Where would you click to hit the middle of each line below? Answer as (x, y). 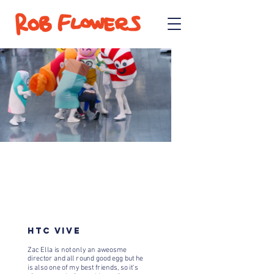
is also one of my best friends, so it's (83, 268)
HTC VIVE (56, 231)
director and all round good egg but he (86, 259)
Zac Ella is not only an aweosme (77, 250)
